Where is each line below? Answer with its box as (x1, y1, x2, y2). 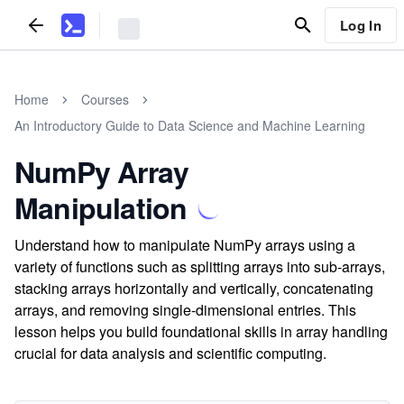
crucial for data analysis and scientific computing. (14, 343, 326, 363)
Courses (81, 90, 129, 108)
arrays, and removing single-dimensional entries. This (14, 299, 356, 320)
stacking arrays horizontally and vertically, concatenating (14, 278, 373, 298)
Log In (339, 14, 381, 35)
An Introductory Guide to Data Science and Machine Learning (14, 116, 365, 134)
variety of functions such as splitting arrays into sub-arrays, (14, 256, 385, 277)
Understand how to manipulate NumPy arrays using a (14, 234, 355, 255)
